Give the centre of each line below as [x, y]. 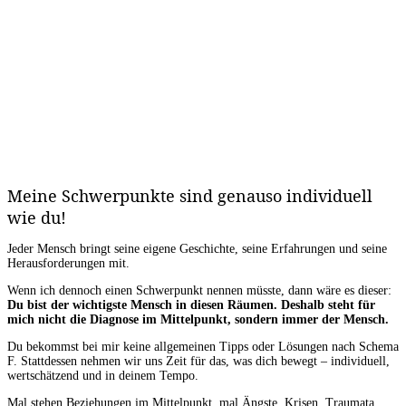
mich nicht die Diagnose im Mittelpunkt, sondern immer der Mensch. [198, 320]
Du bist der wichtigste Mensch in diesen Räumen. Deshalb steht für [191, 305]
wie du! [37, 218]
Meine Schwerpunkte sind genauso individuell [190, 196]
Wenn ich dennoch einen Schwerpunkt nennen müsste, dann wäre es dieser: [199, 291]
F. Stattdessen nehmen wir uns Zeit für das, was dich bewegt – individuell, [198, 362]
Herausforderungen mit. [70, 264]
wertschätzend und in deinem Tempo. [103, 376]
